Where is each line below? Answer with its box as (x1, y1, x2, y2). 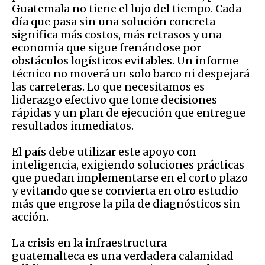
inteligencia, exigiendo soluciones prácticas (12, 157, 244, 172)
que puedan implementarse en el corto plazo (12, 170, 248, 185)
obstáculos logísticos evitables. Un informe (12, 53, 238, 67)
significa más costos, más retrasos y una (12, 27, 222, 41)
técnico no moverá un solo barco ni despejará (12, 66, 250, 80)
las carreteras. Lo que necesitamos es (12, 79, 205, 93)
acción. (12, 209, 49, 224)
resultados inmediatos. (12, 118, 134, 132)
